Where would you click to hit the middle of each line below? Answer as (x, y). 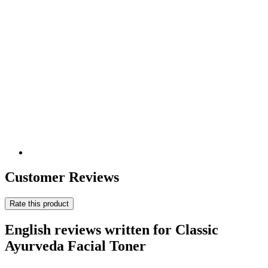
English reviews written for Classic (112, 230)
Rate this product (39, 204)
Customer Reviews (62, 177)
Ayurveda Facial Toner (75, 246)
